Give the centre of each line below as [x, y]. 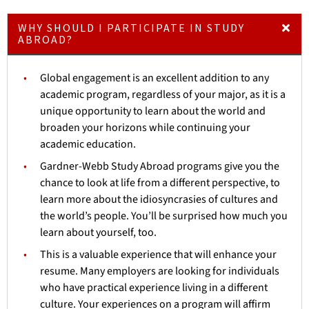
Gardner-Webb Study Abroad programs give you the [160, 166]
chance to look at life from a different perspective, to [160, 182]
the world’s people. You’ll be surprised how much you [164, 216]
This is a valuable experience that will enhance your [158, 254]
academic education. [88, 144]
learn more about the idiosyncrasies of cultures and [159, 199]
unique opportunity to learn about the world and [153, 111]
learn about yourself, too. [98, 232]
